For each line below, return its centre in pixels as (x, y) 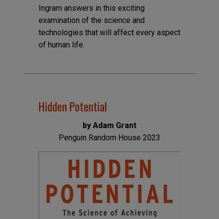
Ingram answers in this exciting (91, 8)
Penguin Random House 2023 (109, 138)
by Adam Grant (109, 126)
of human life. (61, 44)
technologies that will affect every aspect (109, 32)
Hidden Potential (73, 107)
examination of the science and (91, 20)
